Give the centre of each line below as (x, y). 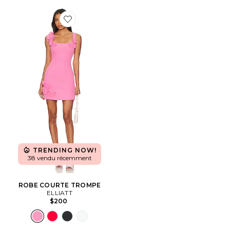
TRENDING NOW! (65, 150)
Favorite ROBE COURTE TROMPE (119, 25)
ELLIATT (60, 193)
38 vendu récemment (60, 158)
